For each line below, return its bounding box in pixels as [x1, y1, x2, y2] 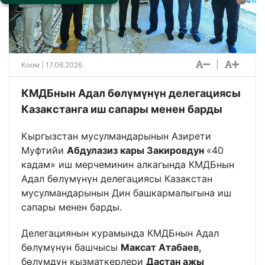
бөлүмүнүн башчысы [21, 241, 121, 254]
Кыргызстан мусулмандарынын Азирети [21, 130, 211, 143]
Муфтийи [21, 144, 67, 157]
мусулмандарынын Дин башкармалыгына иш [21, 187, 231, 199]
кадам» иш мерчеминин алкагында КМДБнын [21, 159, 234, 171]
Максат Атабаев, [121, 241, 202, 254]
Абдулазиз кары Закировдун [67, 144, 206, 157]
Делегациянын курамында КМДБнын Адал [21, 227, 219, 240]
